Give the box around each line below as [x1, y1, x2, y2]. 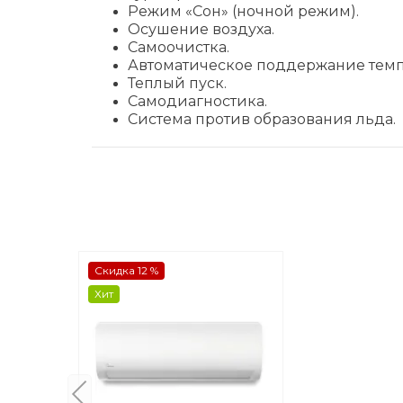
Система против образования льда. [128, 111, 396, 128]
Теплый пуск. [128, 75, 227, 92]
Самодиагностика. [128, 93, 267, 110]
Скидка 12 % [94, 264, 158, 277]
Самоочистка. [128, 39, 229, 56]
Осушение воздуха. [128, 21, 274, 38]
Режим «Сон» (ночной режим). [128, 3, 359, 20]
